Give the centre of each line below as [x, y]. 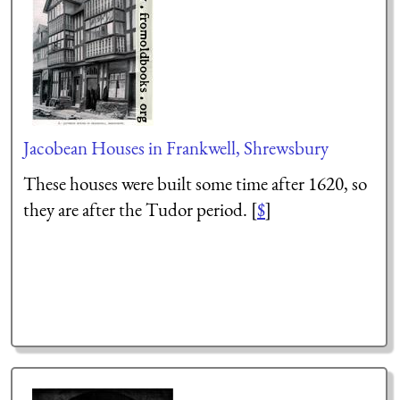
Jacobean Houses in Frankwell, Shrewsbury [175, 147]
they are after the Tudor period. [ [140, 209]
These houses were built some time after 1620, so [195, 183]
